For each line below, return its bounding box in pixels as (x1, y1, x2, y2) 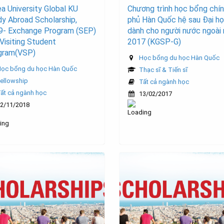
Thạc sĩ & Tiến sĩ (139, 66, 187, 74)
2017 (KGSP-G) (127, 37, 181, 47)
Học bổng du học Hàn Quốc (139, 54, 219, 62)
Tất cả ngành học (139, 78, 189, 86)
